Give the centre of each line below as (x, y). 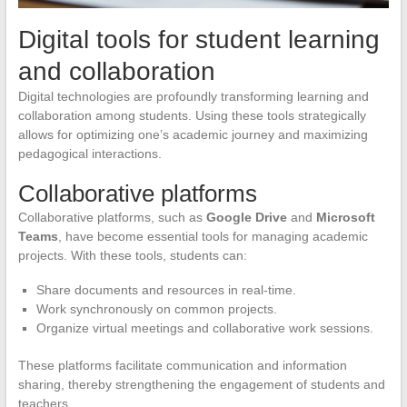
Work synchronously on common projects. (156, 309)
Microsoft (345, 218)
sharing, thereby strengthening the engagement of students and (201, 385)
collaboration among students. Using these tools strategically (192, 116)
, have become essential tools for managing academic (213, 237)
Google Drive (246, 218)
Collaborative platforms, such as (112, 218)
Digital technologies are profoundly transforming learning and (193, 97)
